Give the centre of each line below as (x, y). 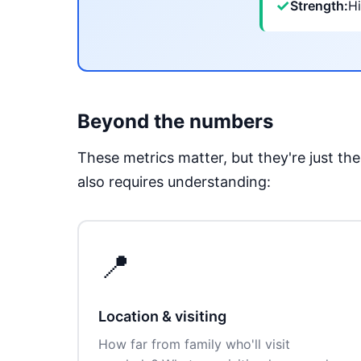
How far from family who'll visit (194, 344)
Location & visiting (162, 316)
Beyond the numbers (175, 121)
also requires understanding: (174, 182)
